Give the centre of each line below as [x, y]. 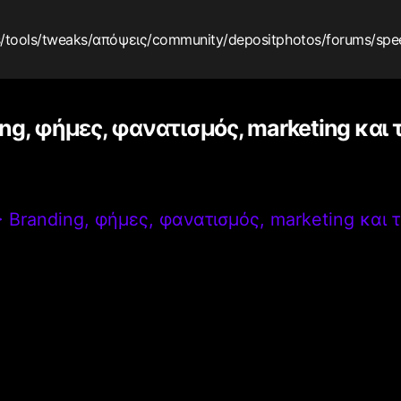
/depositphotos [272, 39]
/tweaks [62, 39]
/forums [346, 39]
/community [185, 39]
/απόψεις [117, 39]
